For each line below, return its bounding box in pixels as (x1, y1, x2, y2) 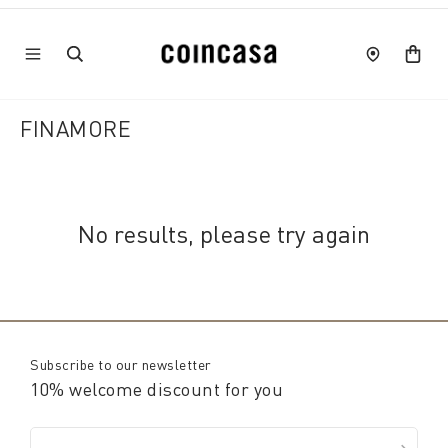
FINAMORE (20, 115, 131, 142)
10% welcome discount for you (30, 378, 283, 400)
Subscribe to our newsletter (30, 356, 212, 373)
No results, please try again (78, 219, 370, 248)
